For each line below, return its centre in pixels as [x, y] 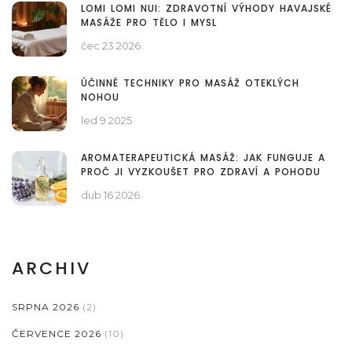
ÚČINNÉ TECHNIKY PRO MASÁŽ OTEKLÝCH [190, 82]
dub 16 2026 [110, 194]
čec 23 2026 [111, 45]
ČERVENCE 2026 [58, 333]
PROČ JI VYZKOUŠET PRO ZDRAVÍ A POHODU [201, 171]
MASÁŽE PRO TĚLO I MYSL [149, 22]
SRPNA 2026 [47, 306]
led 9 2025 [106, 120]
